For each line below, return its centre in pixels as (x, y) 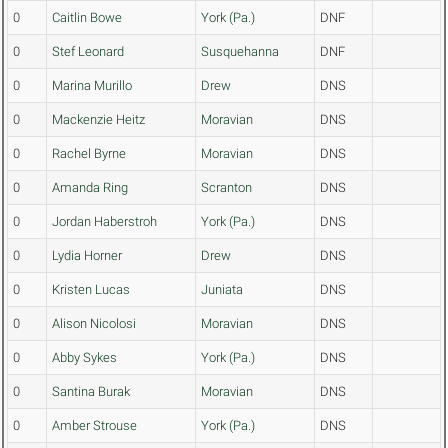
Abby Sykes (84, 358)
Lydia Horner (87, 256)
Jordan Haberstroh (104, 222)
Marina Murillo (92, 86)
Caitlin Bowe (87, 18)
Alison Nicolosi (94, 324)
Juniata (222, 290)
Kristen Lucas (91, 290)
